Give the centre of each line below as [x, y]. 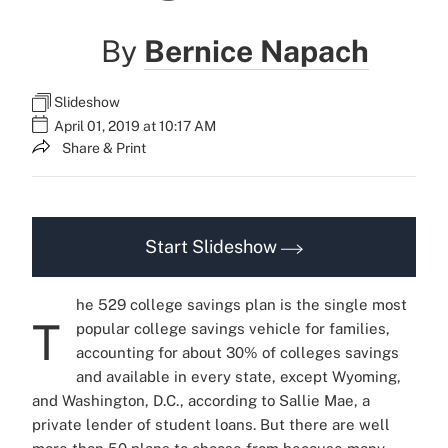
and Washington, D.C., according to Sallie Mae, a [201, 401]
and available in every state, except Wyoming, [238, 377]
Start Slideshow [213, 247]
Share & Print [104, 148]
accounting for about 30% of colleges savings [237, 353]
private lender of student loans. [144, 425]
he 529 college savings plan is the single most [241, 305]
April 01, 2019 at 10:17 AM [135, 126]
